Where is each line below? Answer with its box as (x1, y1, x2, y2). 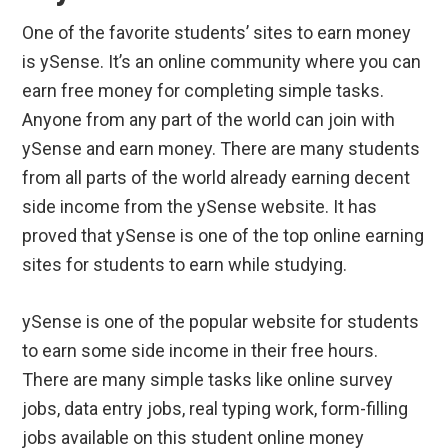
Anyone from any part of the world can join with (22, 109, 396, 131)
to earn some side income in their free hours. (22, 340, 379, 362)
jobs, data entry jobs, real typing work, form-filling (22, 398, 409, 420)
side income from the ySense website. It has (22, 196, 378, 218)
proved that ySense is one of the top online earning (22, 225, 425, 247)
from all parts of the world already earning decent (22, 167, 411, 189)
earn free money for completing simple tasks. (22, 80, 385, 102)
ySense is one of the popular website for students (22, 311, 420, 333)
